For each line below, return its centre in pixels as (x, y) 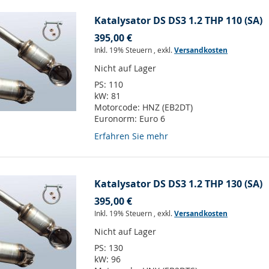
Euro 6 (153, 119)
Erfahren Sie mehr (131, 136)
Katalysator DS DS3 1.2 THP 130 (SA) (179, 184)
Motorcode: (119, 107)
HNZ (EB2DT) (168, 107)
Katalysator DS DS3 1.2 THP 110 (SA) (179, 21)
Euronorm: (117, 119)
